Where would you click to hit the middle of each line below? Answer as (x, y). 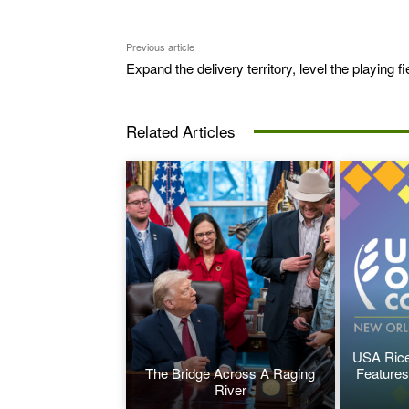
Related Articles (181, 131)
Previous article (160, 47)
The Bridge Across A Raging (231, 372)
